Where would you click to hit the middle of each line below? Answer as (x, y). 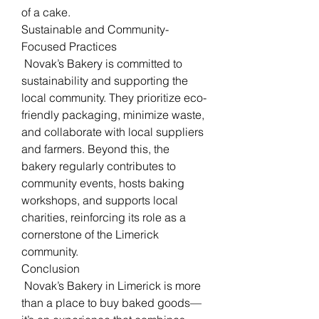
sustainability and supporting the (105, 80)
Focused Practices (69, 46)
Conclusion (51, 268)
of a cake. (46, 12)
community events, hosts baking (103, 183)
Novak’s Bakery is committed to (102, 63)
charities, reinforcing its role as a (104, 217)
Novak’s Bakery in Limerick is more (111, 285)
